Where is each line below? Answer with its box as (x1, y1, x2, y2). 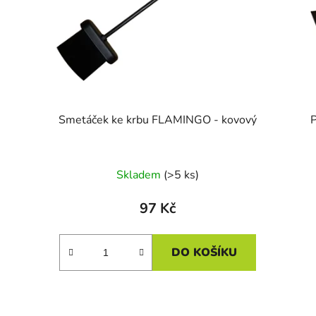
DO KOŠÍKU (171, 244, 238, 260)
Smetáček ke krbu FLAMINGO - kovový (59, 111, 257, 128)
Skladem (116, 166, 164, 183)
